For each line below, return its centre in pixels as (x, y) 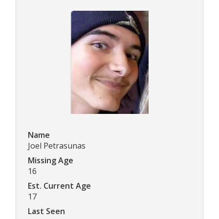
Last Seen (46, 211)
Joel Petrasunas (57, 145)
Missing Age (51, 160)
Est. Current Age (59, 186)
